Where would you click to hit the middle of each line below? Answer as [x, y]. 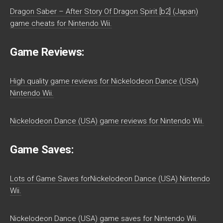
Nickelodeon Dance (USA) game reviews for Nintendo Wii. [107, 121]
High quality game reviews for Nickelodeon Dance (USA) [104, 81]
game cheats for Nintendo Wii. [61, 24]
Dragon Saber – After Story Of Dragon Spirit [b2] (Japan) [104, 12]
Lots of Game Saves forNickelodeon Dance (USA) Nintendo [110, 179]
